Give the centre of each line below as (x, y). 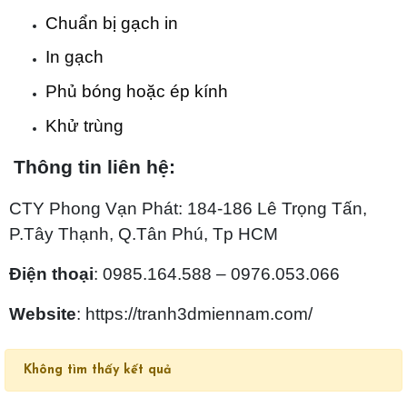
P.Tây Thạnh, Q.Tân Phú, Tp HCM (144, 233)
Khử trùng (84, 125)
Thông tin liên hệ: (94, 167)
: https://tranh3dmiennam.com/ (194, 313)
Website (43, 313)
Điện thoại (51, 273)
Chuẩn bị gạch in (112, 23)
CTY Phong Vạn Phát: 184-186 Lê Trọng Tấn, (188, 208)
